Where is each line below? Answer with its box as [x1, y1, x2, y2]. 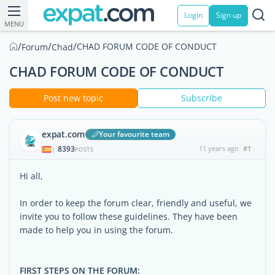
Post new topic [44, 92, 103, 104]
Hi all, [20, 170, 43, 182]
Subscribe [181, 92, 222, 104]
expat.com [42, 128, 85, 140]
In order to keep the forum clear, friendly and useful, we [20, 197, 252, 209]
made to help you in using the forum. [20, 224, 173, 236]
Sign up [216, 10, 241, 20]
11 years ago [198, 144, 239, 153]
